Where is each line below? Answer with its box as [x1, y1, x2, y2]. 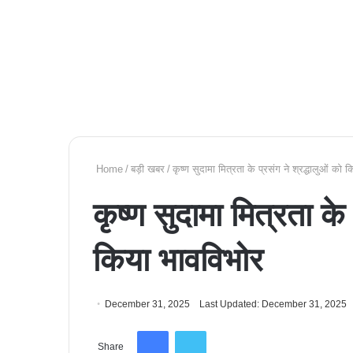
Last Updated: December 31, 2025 [199, 299, 347, 310]
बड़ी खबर [131, 163, 165, 175]
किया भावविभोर [93, 242, 263, 278]
